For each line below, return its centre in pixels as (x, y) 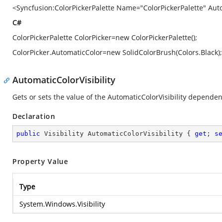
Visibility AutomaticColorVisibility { (117, 134)
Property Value (40, 161)
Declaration (34, 116)
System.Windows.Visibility (62, 204)
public (28, 134)
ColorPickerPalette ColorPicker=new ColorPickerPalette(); (105, 37)
